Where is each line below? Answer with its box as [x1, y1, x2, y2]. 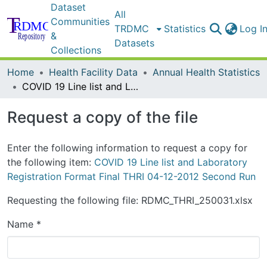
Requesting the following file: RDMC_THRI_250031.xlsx [7, 194, 253, 206]
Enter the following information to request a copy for [7, 142, 247, 154]
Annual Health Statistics [153, 66, 260, 78]
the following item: [7, 156, 94, 168]
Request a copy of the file [7, 108, 198, 126]
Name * [7, 218, 41, 230]
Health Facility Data [49, 66, 138, 78]
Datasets [114, 37, 155, 49]
